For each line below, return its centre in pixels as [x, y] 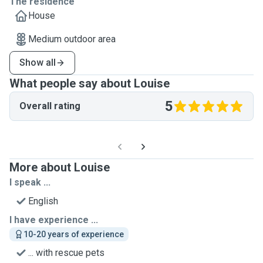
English [43, 201]
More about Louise [60, 167]
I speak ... [30, 182]
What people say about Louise [90, 83]
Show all [38, 63]
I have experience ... [54, 220]
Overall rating [50, 106]
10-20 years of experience [74, 234]
